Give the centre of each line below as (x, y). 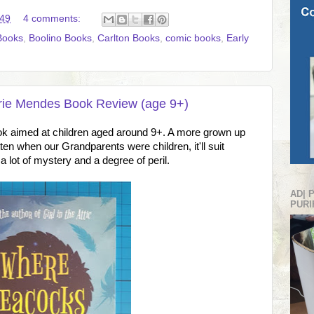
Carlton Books (129, 38)
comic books (193, 38)
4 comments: (53, 18)
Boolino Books (60, 38)
